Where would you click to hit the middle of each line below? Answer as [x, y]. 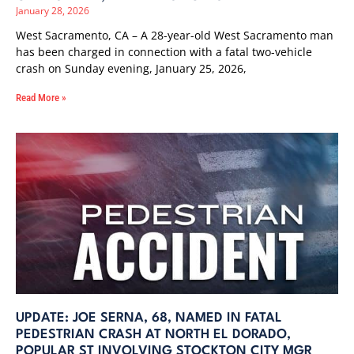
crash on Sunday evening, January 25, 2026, [131, 68]
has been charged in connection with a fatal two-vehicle [164, 52]
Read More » [41, 98]
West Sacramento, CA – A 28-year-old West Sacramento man [175, 35]
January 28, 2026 [53, 11]
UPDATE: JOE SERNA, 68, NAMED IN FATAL [149, 318]
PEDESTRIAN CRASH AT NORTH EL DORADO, [153, 335]
